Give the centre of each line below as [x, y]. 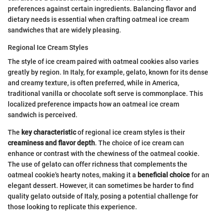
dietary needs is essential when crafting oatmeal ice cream [98, 19]
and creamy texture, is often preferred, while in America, [93, 83]
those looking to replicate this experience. [72, 207]
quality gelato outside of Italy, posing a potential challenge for [103, 196]
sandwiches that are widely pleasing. [64, 30]
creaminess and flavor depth [51, 143]
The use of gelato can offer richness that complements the [98, 164]
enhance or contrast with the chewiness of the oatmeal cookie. [104, 153]
